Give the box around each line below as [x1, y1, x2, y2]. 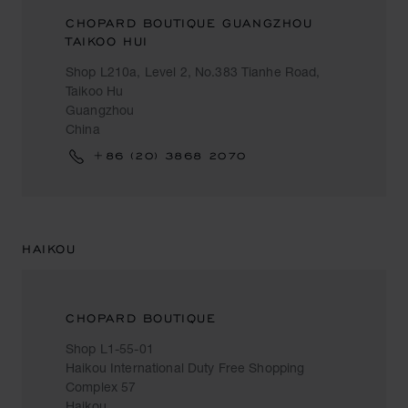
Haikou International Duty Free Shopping [66, 360, 305, 375]
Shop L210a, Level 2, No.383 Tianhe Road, [66, 64, 321, 79]
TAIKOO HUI [66, 34, 148, 49]
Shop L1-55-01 [66, 341, 154, 356]
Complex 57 [66, 379, 137, 394]
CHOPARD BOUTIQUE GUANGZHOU [66, 15, 313, 31]
